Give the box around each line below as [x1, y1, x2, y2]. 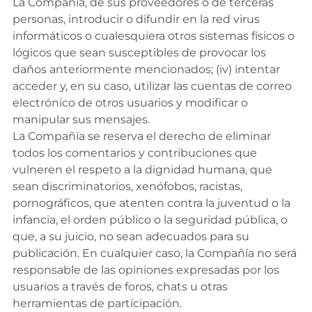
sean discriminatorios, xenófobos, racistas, [12, 180, 242, 193]
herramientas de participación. [12, 297, 182, 310]
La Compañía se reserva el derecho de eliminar [12, 130, 271, 143]
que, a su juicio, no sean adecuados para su [12, 230, 249, 243]
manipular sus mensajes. [12, 113, 150, 126]
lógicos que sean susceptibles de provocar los [12, 46, 266, 59]
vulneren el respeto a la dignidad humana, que [12, 163, 272, 176]
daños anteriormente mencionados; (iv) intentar [12, 63, 280, 76]
